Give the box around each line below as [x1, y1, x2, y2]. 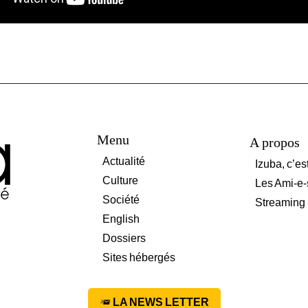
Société [102, 193, 140, 206]
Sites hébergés [102, 251, 175, 263]
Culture [102, 174, 138, 186]
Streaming [254, 196, 305, 208]
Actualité [102, 155, 145, 167]
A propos [249, 134, 300, 150]
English [102, 212, 140, 225]
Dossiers [102, 232, 146, 244]
